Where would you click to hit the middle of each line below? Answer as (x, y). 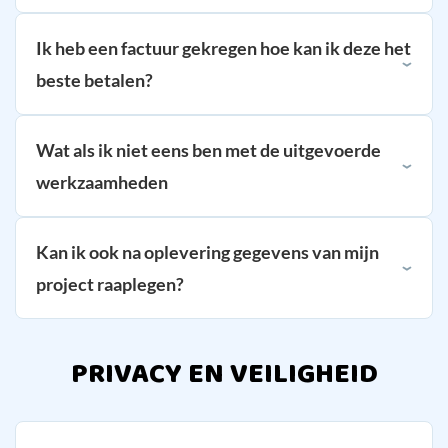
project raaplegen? (110, 283)
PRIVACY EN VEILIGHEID (224, 374)
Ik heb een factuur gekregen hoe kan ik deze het (223, 47)
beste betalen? (94, 79)
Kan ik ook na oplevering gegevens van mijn (207, 251)
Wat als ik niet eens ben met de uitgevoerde (208, 149)
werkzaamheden (102, 181)
